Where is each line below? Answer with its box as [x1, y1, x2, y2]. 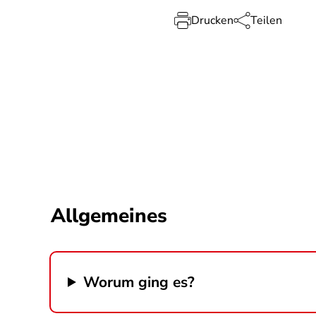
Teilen [250, 13, 282, 28]
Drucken [190, 13, 233, 28]
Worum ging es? [83, 272, 195, 292]
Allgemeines [51, 202, 167, 229]
